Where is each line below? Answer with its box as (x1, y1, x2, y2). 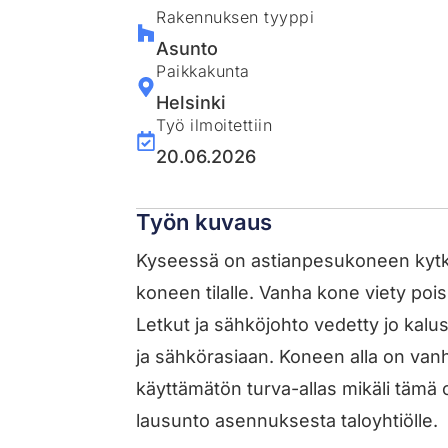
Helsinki (156, 91, 227, 113)
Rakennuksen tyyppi (156, 6, 315, 27)
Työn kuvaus (136, 208, 273, 235)
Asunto (156, 37, 219, 59)
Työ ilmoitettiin (156, 114, 273, 135)
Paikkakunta (156, 60, 250, 81)
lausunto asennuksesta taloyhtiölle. (136, 409, 439, 431)
